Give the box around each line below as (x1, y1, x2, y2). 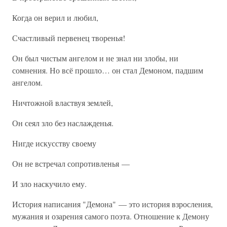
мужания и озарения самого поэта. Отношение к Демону (12, 211, 209, 221)
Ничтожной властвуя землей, (12, 97, 113, 108)
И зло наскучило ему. (12, 178, 87, 189)
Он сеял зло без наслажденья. (12, 118, 113, 128)
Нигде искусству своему (12, 138, 96, 148)
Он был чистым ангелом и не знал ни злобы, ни (12, 53, 178, 63)
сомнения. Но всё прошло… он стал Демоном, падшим (12, 65, 203, 75)
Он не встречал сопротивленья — (12, 158, 130, 169)
